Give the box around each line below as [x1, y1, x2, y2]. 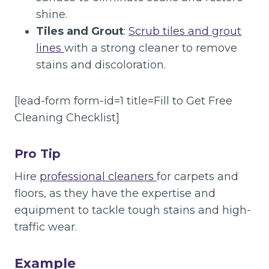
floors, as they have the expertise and [14, 187, 216, 200]
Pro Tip [14, 147, 61, 161]
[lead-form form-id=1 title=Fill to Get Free [14, 94, 232, 107]
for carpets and [157, 170, 238, 183]
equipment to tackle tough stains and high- [14, 204, 251, 217]
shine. [36, 8, 67, 21]
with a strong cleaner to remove [64, 41, 237, 55]
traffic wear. [14, 220, 77, 234]
